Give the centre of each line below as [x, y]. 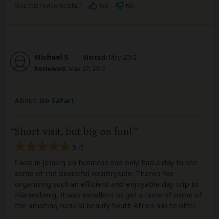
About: [27, 100]
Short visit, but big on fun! [74, 131]
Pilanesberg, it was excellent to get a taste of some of [108, 195]
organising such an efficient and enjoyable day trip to [107, 184]
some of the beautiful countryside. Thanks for [94, 173]
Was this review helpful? [48, 5]
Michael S [51, 56]
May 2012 [122, 57]
